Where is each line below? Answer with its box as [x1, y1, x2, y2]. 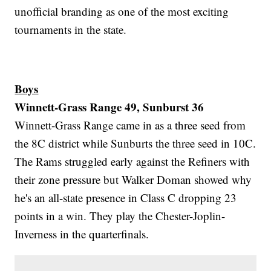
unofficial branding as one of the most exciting [15, 3, 229, 19]
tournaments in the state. [15, 21, 127, 37]
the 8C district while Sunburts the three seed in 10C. [15, 135, 256, 151]
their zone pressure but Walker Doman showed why [15, 171, 252, 187]
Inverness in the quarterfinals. [15, 226, 149, 241]
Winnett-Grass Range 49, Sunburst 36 [15, 98, 204, 115]
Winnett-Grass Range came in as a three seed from [15, 117, 246, 132]
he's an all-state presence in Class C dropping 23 [15, 189, 237, 205]
